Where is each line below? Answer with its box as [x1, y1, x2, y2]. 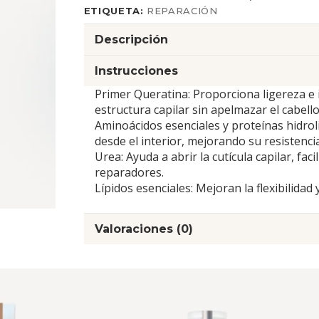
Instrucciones [94, 64, 178, 78]
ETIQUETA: [83, 5, 147, 17]
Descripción [94, 33, 168, 47]
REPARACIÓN [147, 5, 218, 17]
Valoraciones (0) [94, 222, 193, 236]
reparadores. [94, 164, 164, 181]
